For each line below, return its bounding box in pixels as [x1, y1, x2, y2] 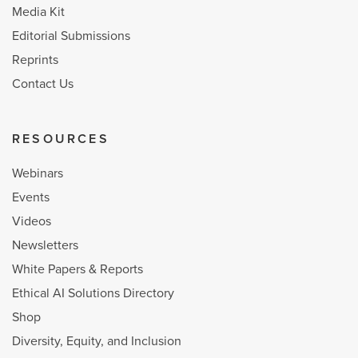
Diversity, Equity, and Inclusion [12, 332, 181, 349]
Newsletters [12, 237, 78, 253]
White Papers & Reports [12, 261, 143, 277]
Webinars [12, 165, 63, 181]
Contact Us [12, 75, 74, 92]
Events [12, 189, 50, 205]
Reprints [12, 51, 58, 68]
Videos [12, 213, 51, 229]
